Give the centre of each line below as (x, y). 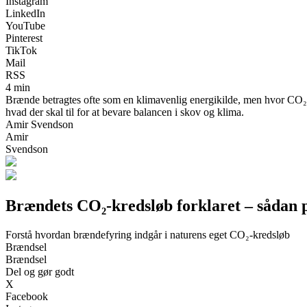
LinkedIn (25, 13)
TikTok (21, 50)
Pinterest (24, 38)
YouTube (25, 25)
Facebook (27, 296)
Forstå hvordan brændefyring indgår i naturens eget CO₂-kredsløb (148, 234)
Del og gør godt (40, 271)
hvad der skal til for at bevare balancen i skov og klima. (125, 112)
